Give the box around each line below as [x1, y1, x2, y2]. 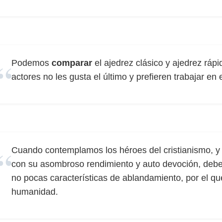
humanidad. [11, 187, 58, 197]
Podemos [11, 58, 52, 68]
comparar [52, 58, 92, 68]
